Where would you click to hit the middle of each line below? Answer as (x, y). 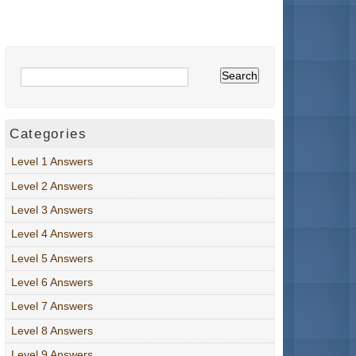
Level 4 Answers (52, 234)
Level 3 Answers (52, 209)
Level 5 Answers (52, 258)
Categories (48, 133)
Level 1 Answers (52, 162)
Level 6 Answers (52, 282)
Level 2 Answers (52, 186)
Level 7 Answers (52, 306)
